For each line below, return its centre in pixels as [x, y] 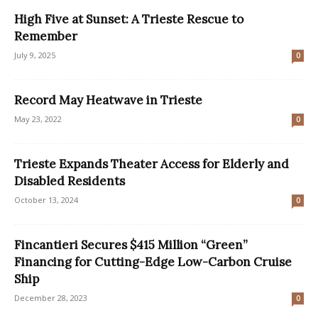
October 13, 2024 [46, 199]
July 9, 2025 [35, 55]
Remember [46, 36]
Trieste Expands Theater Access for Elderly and [152, 164]
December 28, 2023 [51, 297]
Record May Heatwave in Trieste [108, 100]
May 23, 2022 [38, 119]
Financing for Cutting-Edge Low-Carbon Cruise [153, 262]
